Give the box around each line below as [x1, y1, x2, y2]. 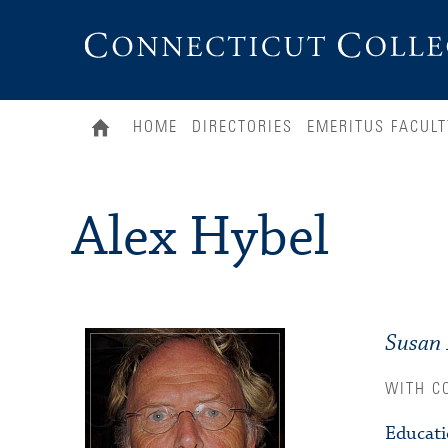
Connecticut [83, 57, 169, 74]
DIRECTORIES [191, 119, 293, 135]
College [83, 75, 140, 92]
